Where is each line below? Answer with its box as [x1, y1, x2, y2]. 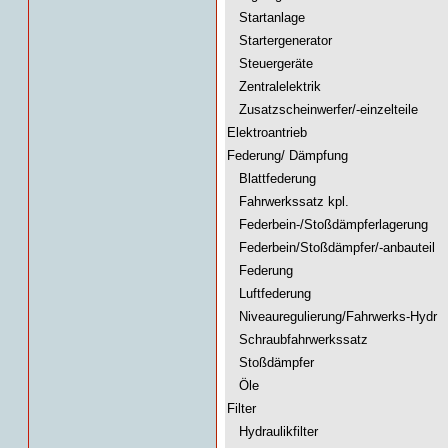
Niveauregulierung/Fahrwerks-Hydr [227, 309, 437, 324]
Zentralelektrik [227, 79, 321, 94]
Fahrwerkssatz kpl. [227, 194, 349, 209]
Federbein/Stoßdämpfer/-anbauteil [227, 240, 435, 255]
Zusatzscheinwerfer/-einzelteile [227, 102, 418, 117]
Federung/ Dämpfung [227, 148, 348, 163]
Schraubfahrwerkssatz [227, 332, 368, 347]
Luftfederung [227, 286, 311, 301]
